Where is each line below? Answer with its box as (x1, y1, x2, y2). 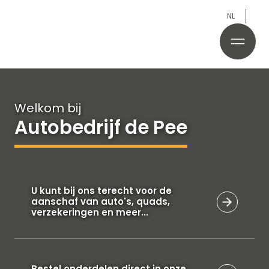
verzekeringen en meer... (31, 206, 148, 219)
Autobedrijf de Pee (14, 114, 187, 141)
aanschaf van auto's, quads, (31, 195, 170, 208)
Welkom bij (14, 100, 81, 116)
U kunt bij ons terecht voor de (31, 184, 172, 197)
